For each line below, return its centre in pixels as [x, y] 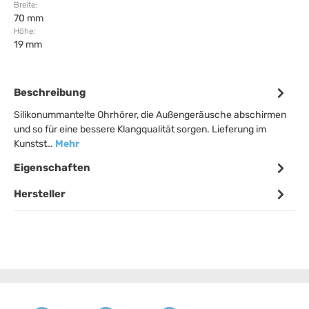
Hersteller [40, 194]
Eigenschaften [52, 168]
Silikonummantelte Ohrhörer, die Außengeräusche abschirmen [150, 115]
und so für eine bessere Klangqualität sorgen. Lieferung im [140, 129]
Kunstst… [34, 144]
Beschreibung [50, 92]
